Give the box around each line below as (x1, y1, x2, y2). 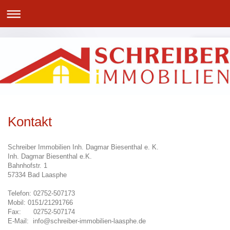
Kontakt (8, 114, 52, 129)
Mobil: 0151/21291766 (8, 199, 73, 206)
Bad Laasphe (28, 171, 67, 179)
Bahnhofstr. (8, 162, 42, 169)
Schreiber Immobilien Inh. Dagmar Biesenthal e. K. (8, 143, 159, 151)
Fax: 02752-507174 (8, 208, 75, 216)
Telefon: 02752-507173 (8, 189, 75, 197)
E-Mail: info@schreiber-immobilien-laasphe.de (8, 217, 146, 225)
